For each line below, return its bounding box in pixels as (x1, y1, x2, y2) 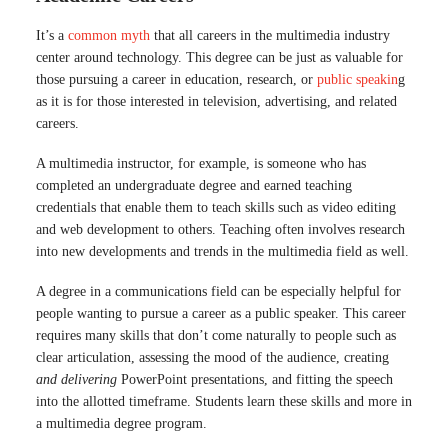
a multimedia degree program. (36, 415, 207, 431)
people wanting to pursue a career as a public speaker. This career (36, 305, 406, 321)
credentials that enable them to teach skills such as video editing (36, 199, 396, 215)
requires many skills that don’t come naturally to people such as (36, 327, 396, 343)
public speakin (317, 71, 398, 87)
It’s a (36, 27, 68, 43)
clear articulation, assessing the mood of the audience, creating (36, 349, 389, 365)
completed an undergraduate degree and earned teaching (36, 177, 352, 193)
